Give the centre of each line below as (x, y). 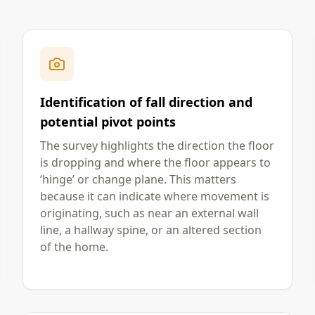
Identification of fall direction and (146, 102)
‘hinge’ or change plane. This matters (138, 179)
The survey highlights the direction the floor (157, 146)
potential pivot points (108, 122)
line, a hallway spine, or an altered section (151, 230)
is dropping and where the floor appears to (155, 162)
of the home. (74, 247)
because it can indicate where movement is (155, 196)
